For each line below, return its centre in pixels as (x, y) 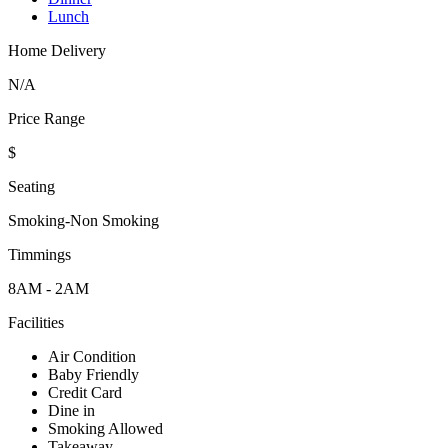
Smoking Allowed (105, 429)
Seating (31, 187)
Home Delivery (57, 51)
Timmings (39, 255)
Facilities (36, 323)
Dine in (71, 411)
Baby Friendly (93, 375)
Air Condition (92, 357)
